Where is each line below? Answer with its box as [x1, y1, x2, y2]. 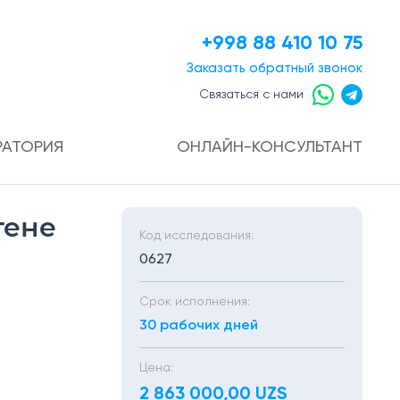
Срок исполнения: [139, 296, 250, 308]
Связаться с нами [199, 87, 304, 101]
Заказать [187, 61, 249, 75]
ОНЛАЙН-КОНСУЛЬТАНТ [177, 139, 362, 155]
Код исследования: [139, 229, 254, 242]
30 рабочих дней [139, 319, 258, 333]
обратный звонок [249, 61, 362, 75]
